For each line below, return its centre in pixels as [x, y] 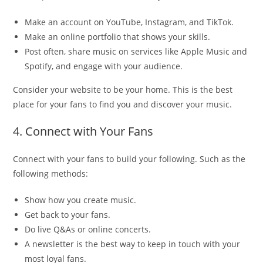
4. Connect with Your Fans [83, 131]
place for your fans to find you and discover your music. [123, 104]
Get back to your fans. [68, 214]
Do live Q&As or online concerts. [88, 229]
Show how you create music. [81, 200]
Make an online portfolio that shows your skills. [118, 36]
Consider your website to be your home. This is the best [123, 89]
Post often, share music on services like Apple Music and [136, 51]
